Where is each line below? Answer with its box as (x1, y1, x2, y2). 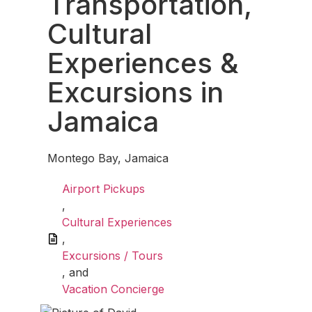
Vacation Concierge (62, 282, 164, 296)
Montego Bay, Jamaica (47, 151, 169, 165)
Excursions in (47, 75, 224, 109)
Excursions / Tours (62, 249, 163, 263)
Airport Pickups (62, 182, 145, 196)
